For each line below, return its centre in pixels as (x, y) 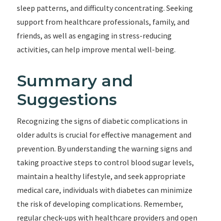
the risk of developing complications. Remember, (100, 204)
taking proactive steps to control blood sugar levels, (105, 162)
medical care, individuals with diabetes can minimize (104, 190)
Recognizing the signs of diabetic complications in (102, 121)
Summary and (75, 81)
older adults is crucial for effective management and (104, 135)
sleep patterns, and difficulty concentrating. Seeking (105, 8)
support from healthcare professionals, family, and (103, 22)
